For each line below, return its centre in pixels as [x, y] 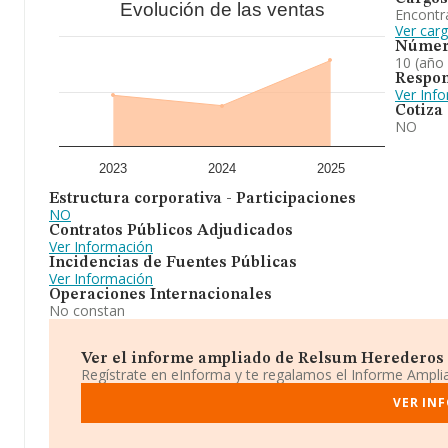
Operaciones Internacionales [160, 295]
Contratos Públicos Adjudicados [171, 231]
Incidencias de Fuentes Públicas [173, 263]
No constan [87, 310]
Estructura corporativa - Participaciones [202, 199]
